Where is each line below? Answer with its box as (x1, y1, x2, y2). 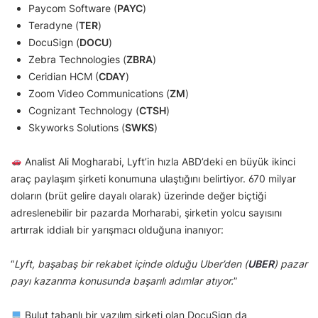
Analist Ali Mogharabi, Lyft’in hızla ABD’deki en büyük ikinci (21, 155, 295, 168)
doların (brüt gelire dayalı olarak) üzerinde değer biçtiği (11, 189, 266, 202)
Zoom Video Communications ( (28, 87, 170, 99)
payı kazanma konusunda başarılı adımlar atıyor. (11, 274, 234, 287)
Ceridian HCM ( (28, 70, 99, 82)
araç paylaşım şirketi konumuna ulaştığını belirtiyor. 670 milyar (11, 172, 296, 185)
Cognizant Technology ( (28, 104, 139, 116)
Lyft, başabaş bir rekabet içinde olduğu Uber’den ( (14, 257, 248, 270)
